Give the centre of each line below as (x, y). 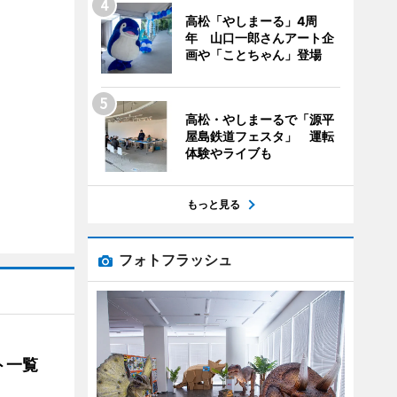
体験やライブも (228, 153)
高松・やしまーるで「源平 (259, 119)
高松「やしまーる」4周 (251, 21)
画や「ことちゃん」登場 (253, 54)
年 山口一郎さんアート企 (259, 38)
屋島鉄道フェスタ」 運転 (259, 136)
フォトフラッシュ (175, 260)
